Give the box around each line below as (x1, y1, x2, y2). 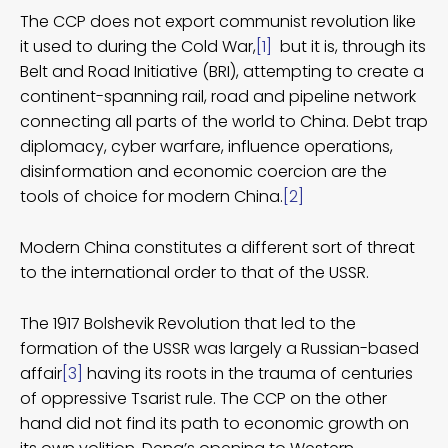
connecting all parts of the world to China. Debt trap (20, 109, 428, 133)
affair (20, 361, 62, 385)
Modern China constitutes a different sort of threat (20, 235, 415, 259)
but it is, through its (272, 34, 426, 58)
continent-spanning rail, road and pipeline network (20, 84, 416, 108)
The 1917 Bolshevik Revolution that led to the (20, 311, 356, 335)
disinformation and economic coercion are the (20, 159, 387, 183)
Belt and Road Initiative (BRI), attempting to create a (20, 59, 424, 83)
